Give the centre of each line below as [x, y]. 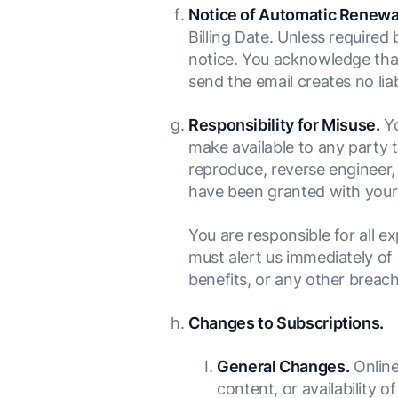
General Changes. [283, 366]
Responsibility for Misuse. [284, 125]
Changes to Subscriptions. [286, 323]
